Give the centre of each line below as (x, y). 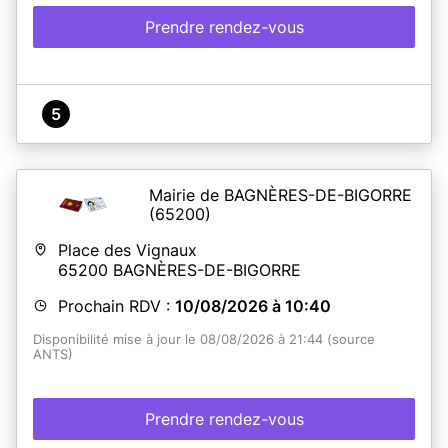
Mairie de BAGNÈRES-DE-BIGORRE (280, 194)
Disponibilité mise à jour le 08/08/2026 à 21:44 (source (204, 339)
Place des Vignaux (127, 249)
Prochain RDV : (116, 305)
